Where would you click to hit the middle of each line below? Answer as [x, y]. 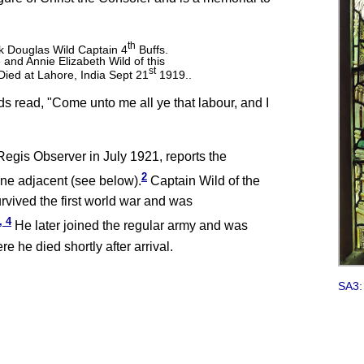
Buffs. [152, 49]
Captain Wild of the [204, 181]
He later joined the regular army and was [130, 226]
